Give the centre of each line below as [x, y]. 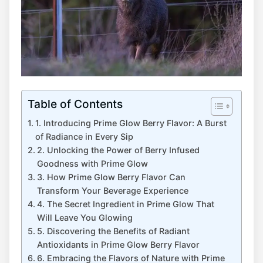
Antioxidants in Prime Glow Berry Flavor [118, 245]
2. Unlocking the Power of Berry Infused [118, 150]
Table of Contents [75, 104]
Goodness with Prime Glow [92, 164]
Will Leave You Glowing [85, 218]
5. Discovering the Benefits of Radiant [113, 231]
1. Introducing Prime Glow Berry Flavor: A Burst [131, 123]
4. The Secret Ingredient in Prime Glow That [125, 204]
